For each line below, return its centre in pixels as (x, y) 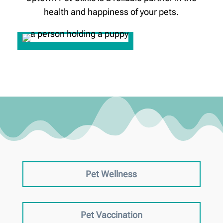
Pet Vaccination (111, 215)
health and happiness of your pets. (111, 11)
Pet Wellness (111, 174)
